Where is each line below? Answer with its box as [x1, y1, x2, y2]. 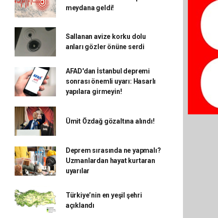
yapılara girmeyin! [65, 88, 122, 95]
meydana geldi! [65, 4, 114, 12]
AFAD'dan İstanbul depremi [65, 67, 150, 75]
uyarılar [65, 167, 90, 175]
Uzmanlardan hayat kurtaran [65, 157, 155, 164]
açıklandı [65, 201, 95, 209]
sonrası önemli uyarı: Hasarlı [65, 77, 156, 85]
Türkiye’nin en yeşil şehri [65, 191, 142, 199]
